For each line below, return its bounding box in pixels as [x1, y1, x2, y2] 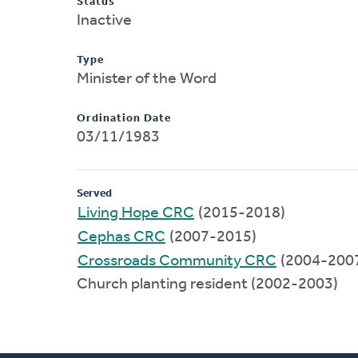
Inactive [77, 12, 132, 29]
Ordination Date [77, 112, 171, 125]
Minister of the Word [77, 70, 217, 87]
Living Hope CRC [78, 205, 194, 221]
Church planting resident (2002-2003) [77, 276, 338, 292]
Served [77, 187, 112, 200]
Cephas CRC [78, 229, 165, 245]
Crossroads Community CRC [78, 253, 276, 269]
